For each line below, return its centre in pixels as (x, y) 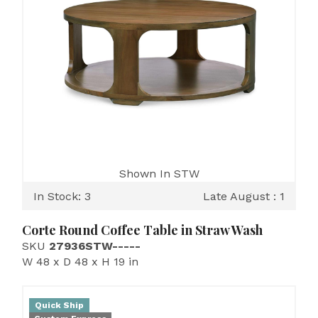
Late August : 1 (244, 196)
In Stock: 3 (62, 196)
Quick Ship (59, 305)
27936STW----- (95, 246)
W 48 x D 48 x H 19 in (80, 262)
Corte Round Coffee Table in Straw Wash (142, 230)
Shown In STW (159, 174)
